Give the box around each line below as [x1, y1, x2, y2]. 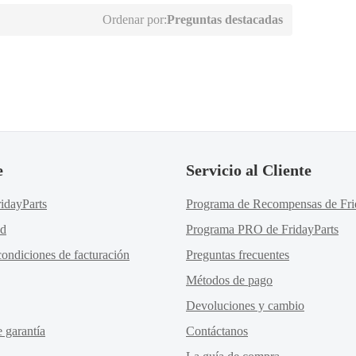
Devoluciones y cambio [186, 299, 304, 312]
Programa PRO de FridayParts [186, 222, 339, 236]
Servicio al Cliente [186, 161, 311, 179]
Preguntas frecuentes [186, 248, 289, 261]
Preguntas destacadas [167, 13, 283, 26]
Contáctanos [186, 324, 248, 338]
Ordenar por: [103, 13, 167, 26]
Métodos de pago [186, 273, 273, 287]
